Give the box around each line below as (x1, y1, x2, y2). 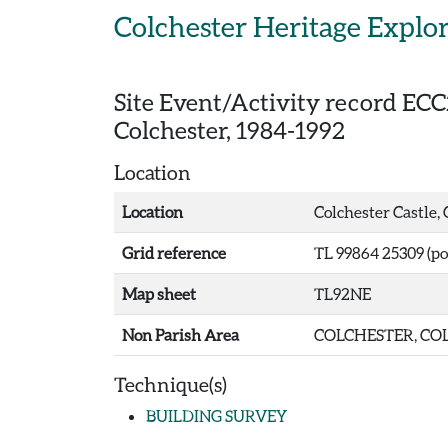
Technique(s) (114, 372, 227, 396)
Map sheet (122, 284, 196, 303)
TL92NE (314, 284, 371, 303)
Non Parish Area (122, 325, 239, 344)
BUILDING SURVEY (146, 406, 287, 425)
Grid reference (122, 243, 226, 262)
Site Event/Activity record (114, 87, 402, 116)
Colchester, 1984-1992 (114, 115, 345, 144)
